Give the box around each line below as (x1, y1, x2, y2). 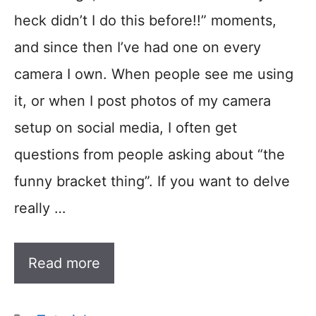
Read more (28, 254, 100, 272)
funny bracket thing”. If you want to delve (14, 172, 290, 190)
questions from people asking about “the (14, 145, 285, 163)
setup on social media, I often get (14, 119, 237, 136)
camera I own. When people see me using (14, 65, 293, 83)
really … (14, 199, 66, 217)
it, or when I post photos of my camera (14, 92, 271, 109)
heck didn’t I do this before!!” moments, (14, 11, 276, 29)
